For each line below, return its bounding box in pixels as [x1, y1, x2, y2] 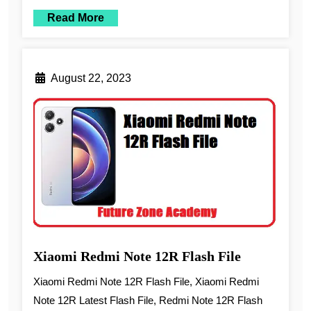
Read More [47, 12, 104, 24]
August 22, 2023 [51, 72, 131, 85]
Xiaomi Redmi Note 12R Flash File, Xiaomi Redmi [33, 275, 259, 287]
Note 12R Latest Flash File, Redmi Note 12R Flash [33, 294, 262, 306]
